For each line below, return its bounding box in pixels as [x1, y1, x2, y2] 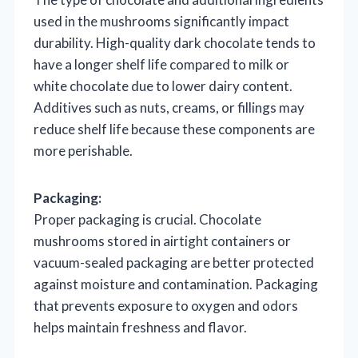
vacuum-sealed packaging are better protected [34, 253, 314, 271]
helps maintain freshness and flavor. [34, 318, 247, 336]
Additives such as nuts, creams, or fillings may [34, 98, 304, 116]
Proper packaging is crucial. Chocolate [34, 210, 261, 228]
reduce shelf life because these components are [34, 120, 315, 137]
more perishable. [34, 141, 133, 159]
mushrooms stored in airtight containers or [34, 232, 291, 249]
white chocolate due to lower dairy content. [34, 77, 292, 94]
